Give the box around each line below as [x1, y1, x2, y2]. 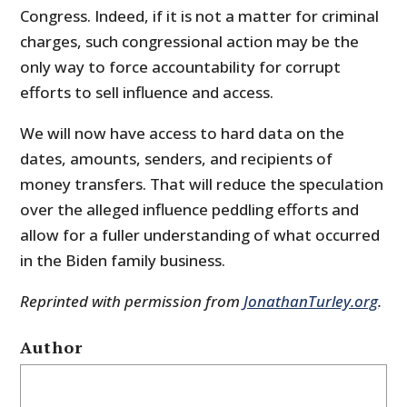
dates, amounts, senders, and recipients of [20, 148, 333, 170]
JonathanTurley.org [243, 291, 379, 313]
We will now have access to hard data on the [20, 123, 345, 144]
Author [20, 336, 84, 359]
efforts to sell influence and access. [20, 82, 274, 104]
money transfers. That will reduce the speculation [20, 174, 384, 195]
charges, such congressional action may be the [20, 31, 360, 53]
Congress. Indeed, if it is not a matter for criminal [20, 5, 380, 27]
